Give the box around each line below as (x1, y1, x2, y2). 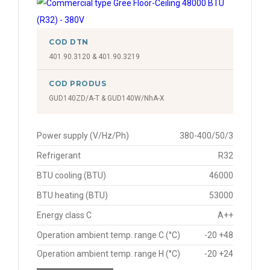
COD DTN (49, 37, 89, 46)
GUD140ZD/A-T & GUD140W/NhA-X (49, 94, 165, 102)
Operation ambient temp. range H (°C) (37, 249, 180, 259)
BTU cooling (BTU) (37, 171, 106, 180)
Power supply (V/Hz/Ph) (37, 131, 129, 140)
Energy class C (37, 210, 92, 220)
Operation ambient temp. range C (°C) (37, 230, 180, 240)
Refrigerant (37, 151, 81, 160)
